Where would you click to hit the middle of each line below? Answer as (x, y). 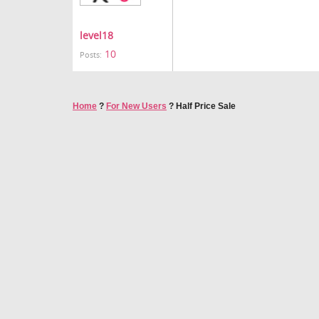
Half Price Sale (206, 106)
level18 (96, 35)
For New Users (136, 106)
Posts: (91, 55)
